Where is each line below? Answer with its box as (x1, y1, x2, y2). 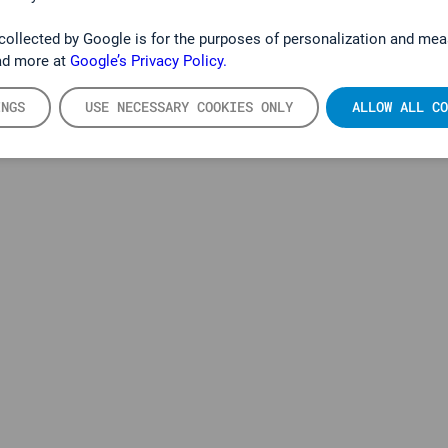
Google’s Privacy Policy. (70, 52, 227, 70)
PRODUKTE (192, 65, 256, 85)
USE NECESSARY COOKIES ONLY (84, 98, 293, 116)
